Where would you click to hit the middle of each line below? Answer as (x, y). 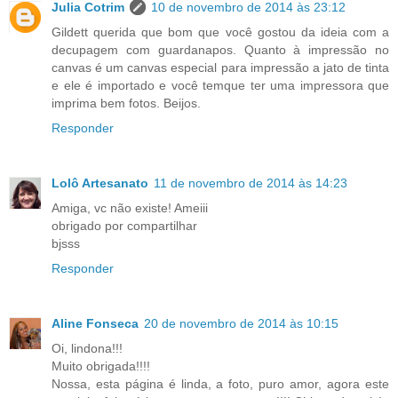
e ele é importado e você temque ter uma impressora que (220, 86)
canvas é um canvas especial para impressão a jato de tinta (220, 68)
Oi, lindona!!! (87, 349)
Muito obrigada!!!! (101, 366)
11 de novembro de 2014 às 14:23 (251, 183)
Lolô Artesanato (100, 183)
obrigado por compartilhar (124, 226)
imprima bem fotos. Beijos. (126, 103)
